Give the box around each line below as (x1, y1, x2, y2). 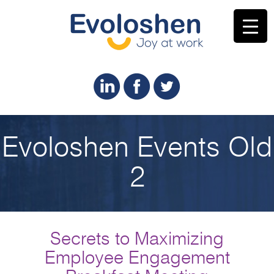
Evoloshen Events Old (2, 135, 272, 162)
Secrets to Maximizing (50, 231, 224, 248)
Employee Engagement (44, 250, 230, 267)
